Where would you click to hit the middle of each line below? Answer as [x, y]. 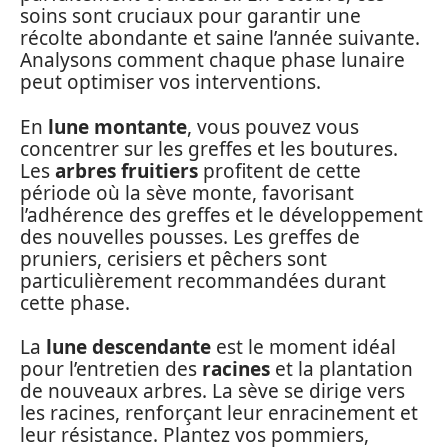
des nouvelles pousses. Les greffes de [190, 236]
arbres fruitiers [126, 170]
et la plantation [341, 369]
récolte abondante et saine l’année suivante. [220, 38]
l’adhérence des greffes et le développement [221, 214]
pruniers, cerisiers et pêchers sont [173, 258]
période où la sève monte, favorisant [187, 192]
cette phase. [75, 302]
